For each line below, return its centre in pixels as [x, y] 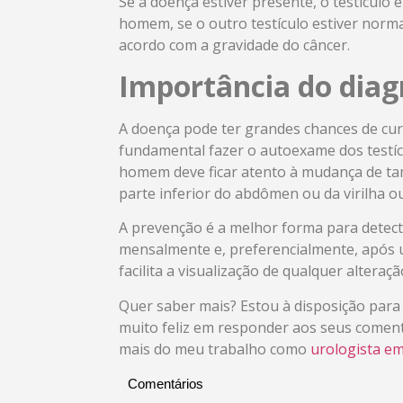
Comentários [166, 383]
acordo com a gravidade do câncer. [234, 45]
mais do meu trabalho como [215, 349]
